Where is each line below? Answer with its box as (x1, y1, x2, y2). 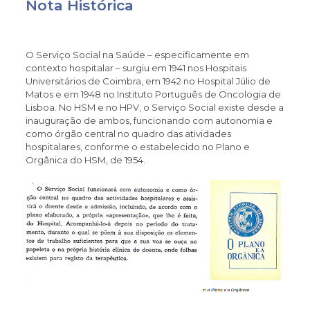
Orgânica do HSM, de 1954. (25, 154, 145, 165)
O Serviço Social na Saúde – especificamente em (25, 49, 249, 60)
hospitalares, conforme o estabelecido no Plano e (25, 141, 250, 152)
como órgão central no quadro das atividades (25, 128, 231, 139)
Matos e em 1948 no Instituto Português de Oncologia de (25, 89, 281, 100)
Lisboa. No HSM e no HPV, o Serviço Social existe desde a (25, 102, 284, 113)
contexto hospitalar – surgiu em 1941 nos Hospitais (25, 62, 246, 73)
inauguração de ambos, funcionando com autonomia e (25, 115, 273, 126)
